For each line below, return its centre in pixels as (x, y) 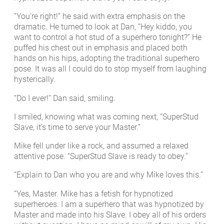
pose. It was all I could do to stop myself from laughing (110, 69)
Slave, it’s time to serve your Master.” (77, 127)
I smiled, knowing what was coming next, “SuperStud (106, 116)
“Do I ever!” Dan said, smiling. (65, 98)
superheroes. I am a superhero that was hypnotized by (109, 204)
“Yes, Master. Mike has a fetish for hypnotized (93, 193)
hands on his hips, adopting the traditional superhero (107, 58)
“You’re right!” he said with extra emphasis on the (99, 16)
